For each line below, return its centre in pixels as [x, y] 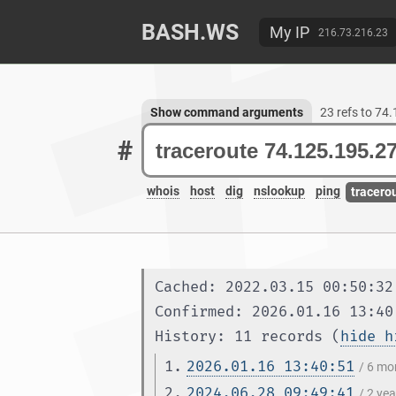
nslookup [279, 191]
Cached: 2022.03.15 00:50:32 [274, 287]
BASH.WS [190, 32]
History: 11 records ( [247, 336]
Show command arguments [227, 112]
